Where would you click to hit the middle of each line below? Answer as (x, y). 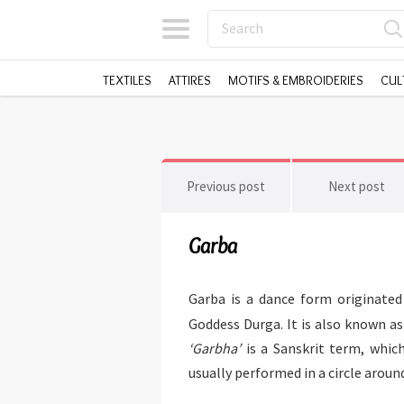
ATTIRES (190, 80)
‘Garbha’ (215, 348)
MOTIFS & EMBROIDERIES (296, 80)
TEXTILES (127, 80)
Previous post (226, 186)
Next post (357, 186)
